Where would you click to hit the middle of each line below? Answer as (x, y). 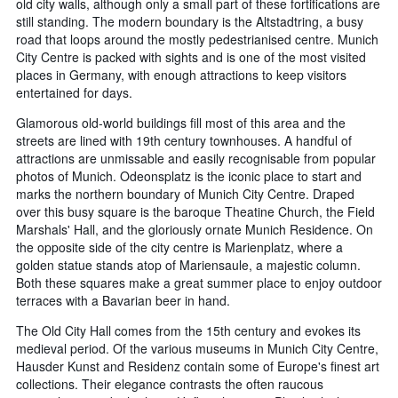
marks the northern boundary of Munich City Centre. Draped (185, 194)
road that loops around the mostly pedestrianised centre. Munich (197, 40)
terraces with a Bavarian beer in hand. (123, 301)
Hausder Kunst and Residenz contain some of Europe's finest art (198, 366)
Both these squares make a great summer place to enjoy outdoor (199, 283)
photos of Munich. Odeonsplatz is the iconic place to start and (189, 176)
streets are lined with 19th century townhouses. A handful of (184, 141)
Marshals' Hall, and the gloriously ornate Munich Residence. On (195, 230)
